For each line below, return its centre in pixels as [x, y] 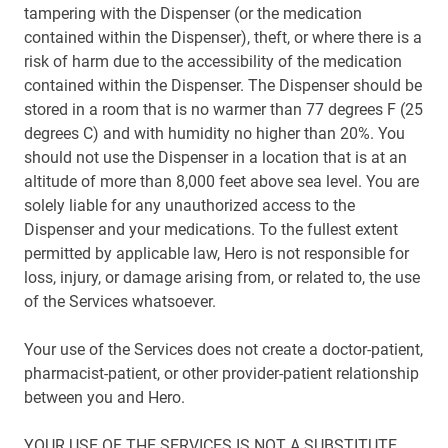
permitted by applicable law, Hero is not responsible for [216, 253]
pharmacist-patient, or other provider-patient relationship [221, 373]
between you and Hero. [104, 397]
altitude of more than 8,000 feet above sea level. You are [221, 181]
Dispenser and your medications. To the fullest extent [211, 229]
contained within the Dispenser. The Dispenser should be [223, 85]
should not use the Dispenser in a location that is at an [215, 157]
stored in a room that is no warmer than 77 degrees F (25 [223, 109]
